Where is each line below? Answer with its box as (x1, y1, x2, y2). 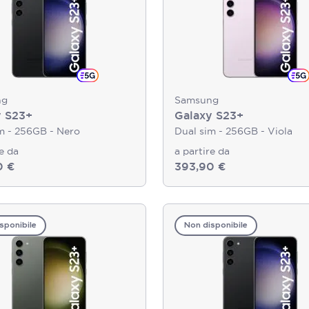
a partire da (175, 145, 230, 157)
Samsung (175, 94, 219, 106)
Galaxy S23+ (175, 108, 243, 123)
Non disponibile (184, 221, 248, 230)
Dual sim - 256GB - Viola (175, 125, 292, 137)
